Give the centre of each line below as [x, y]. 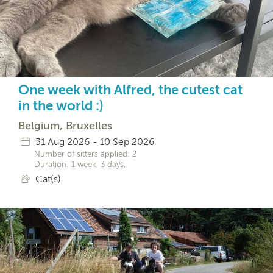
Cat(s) [47, 179]
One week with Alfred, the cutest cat [130, 90]
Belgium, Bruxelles [65, 126]
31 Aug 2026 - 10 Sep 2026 [94, 142]
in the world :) [61, 106]
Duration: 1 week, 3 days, [80, 165]
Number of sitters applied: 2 [85, 154]
